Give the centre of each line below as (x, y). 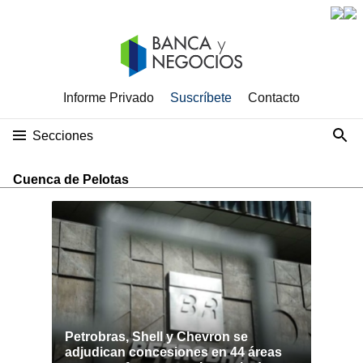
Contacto (274, 98)
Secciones (63, 136)
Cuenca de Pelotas (71, 179)
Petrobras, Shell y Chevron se (156, 337)
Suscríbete (201, 98)
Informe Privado (109, 98)
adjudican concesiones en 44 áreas (173, 352)
